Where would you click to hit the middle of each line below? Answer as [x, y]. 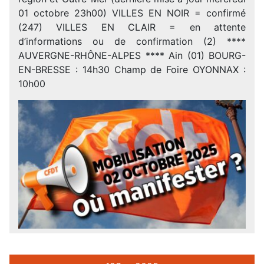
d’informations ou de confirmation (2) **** [132, 41]
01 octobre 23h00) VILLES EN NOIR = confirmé [132, 13]
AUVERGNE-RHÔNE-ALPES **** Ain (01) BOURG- [132, 55]
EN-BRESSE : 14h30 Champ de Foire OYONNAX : [132, 69]
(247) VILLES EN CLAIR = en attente [132, 27]
